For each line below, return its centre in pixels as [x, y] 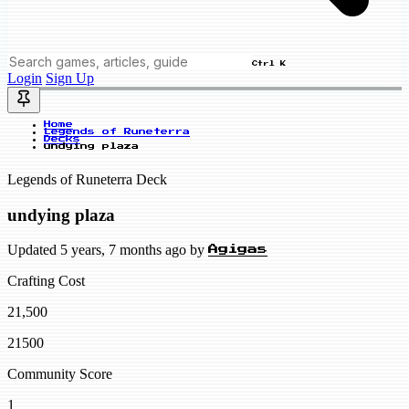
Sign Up [70, 78]
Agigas [238, 250]
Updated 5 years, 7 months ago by [108, 250]
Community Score [60, 374]
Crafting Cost [46, 281]
